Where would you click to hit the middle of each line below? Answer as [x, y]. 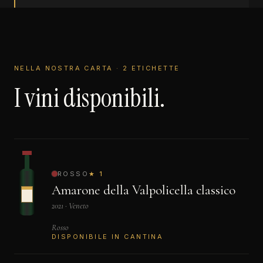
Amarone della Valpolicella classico [144, 190]
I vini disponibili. [90, 98]
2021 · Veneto [70, 206]
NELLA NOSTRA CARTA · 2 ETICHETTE [97, 68]
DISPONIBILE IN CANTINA [108, 237]
